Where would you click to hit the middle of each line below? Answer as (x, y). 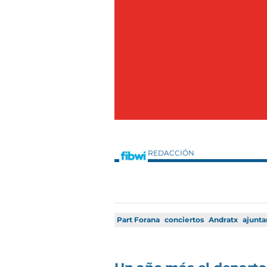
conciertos (184, 220)
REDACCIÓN (172, 153)
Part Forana (138, 220)
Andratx (223, 220)
